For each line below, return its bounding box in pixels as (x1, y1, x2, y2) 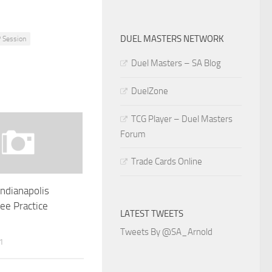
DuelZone (131, 86, 168, 97)
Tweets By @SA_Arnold (120, 226, 212, 237)
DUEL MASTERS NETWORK (120, 33, 224, 44)
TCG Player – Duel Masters (131, 114, 233, 124)
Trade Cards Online (131, 156, 202, 167)
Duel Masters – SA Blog (131, 58, 221, 69)
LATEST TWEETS (120, 208, 183, 219)
